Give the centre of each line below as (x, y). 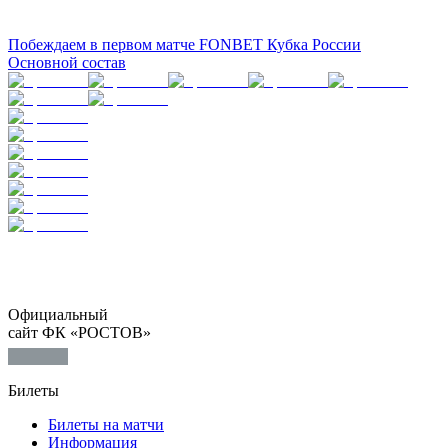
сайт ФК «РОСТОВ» (79, 332)
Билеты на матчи (106, 424)
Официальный (58, 314)
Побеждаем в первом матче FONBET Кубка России (184, 44)
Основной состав (67, 62)
